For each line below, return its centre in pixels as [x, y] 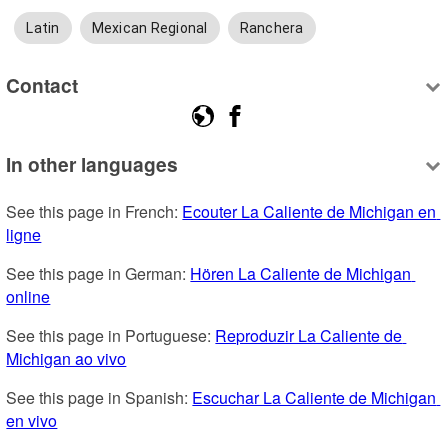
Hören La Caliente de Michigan [301, 274]
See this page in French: [94, 212]
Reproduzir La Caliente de [309, 336]
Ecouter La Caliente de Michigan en [309, 212]
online [28, 297]
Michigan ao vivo [66, 359]
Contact [42, 84]
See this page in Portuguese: [111, 336]
